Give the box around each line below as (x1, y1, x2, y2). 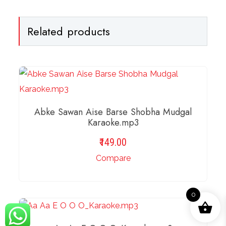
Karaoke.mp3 (87, 116, 139, 129)
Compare (95, 153, 131, 163)
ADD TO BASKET (75, 193, 135, 204)
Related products (27, 23, 110, 39)
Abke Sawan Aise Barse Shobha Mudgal (34, 105, 192, 119)
